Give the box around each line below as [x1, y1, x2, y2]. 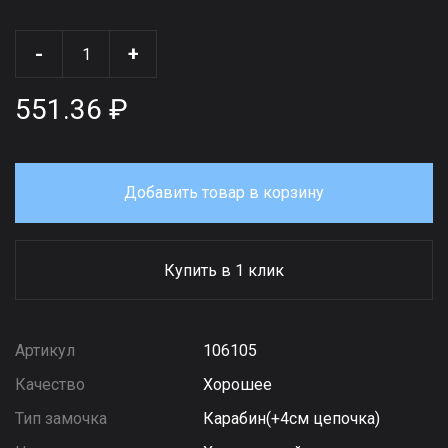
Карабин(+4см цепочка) [203, 409, 381, 428]
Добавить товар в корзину [124, 183, 324, 202]
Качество [15, 375, 85, 394]
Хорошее [203, 375, 273, 394]
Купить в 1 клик [164, 261, 284, 280]
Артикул [15, 341, 75, 360]
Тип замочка [15, 409, 107, 428]
